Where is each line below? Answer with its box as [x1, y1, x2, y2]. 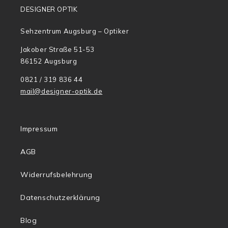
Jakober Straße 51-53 [20, 45, 95, 54]
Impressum [20, 124, 58, 134]
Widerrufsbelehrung [20, 170, 93, 180]
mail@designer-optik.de [20, 87, 103, 96]
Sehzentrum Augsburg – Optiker [20, 27, 129, 36]
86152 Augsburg [20, 57, 77, 66]
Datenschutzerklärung [20, 193, 100, 203]
